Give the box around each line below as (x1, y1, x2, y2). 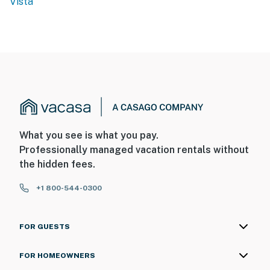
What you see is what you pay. (19, 130, 159, 142)
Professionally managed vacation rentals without (19, 144, 249, 156)
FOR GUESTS (19, 222, 70, 231)
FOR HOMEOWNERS (19, 251, 95, 260)
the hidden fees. (19, 159, 95, 171)
